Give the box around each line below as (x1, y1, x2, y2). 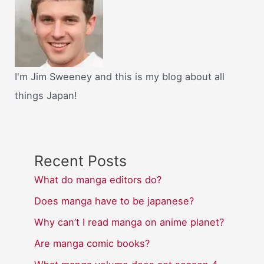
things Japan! (15, 90, 78, 102)
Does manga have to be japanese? (34, 195, 194, 207)
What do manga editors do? (34, 174, 162, 186)
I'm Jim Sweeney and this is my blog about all (15, 71, 225, 83)
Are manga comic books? (34, 237, 150, 250)
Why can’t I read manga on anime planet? (34, 216, 225, 229)
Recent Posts (34, 152, 127, 170)
